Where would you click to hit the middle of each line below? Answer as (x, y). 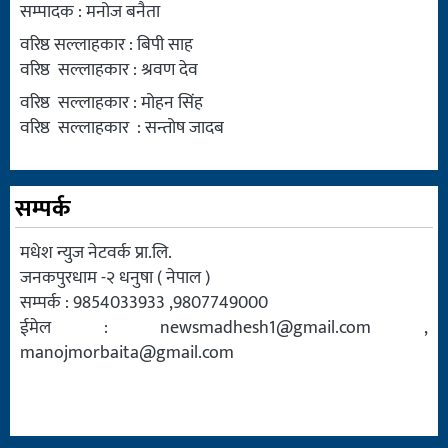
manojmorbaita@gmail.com (127, 352)
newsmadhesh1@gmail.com (266, 327)
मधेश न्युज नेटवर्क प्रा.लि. (96, 252)
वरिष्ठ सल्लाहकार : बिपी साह (106, 44)
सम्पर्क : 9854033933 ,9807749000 (144, 302)
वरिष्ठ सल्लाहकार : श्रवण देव (109, 69)
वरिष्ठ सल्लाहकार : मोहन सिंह (111, 102)
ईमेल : (90, 327)
